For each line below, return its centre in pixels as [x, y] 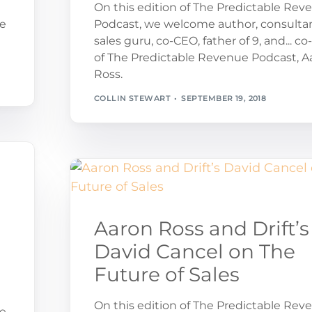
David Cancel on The [194, 251]
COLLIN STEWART [132, 98]
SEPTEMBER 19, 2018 [224, 98]
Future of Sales [166, 274]
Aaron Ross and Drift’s [201, 228]
